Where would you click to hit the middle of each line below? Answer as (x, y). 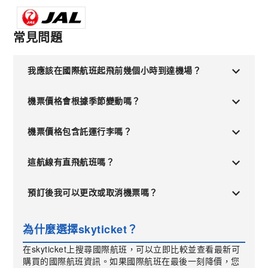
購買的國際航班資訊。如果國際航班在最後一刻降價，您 (131, 261)
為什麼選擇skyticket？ (80, 229)
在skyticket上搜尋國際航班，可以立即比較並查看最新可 (132, 249)
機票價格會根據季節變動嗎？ (84, 100)
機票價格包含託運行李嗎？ (80, 131)
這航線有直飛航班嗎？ (71, 162)
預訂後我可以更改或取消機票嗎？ (93, 192)
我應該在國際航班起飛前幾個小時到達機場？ (115, 70)
